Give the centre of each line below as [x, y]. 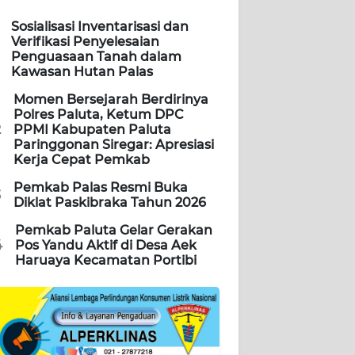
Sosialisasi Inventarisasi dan [100, 27]
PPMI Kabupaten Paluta [92, 130]
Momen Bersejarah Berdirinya [111, 100]
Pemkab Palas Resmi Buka [101, 188]
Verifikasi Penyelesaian [85, 42]
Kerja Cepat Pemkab [82, 160]
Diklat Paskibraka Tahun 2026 [110, 203]
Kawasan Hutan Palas [82, 72]
